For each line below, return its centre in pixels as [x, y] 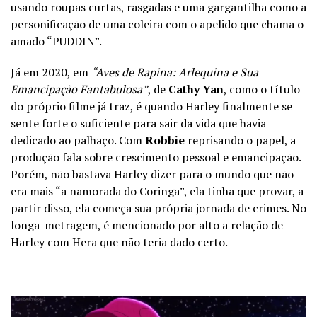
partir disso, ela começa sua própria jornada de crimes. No [158, 208]
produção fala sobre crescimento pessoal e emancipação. [156, 157]
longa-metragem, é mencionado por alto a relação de [147, 225]
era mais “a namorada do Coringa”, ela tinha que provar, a [157, 191]
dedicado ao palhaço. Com [78, 140]
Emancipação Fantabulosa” [79, 89]
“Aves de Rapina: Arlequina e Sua [175, 72]
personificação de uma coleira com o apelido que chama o [157, 24]
